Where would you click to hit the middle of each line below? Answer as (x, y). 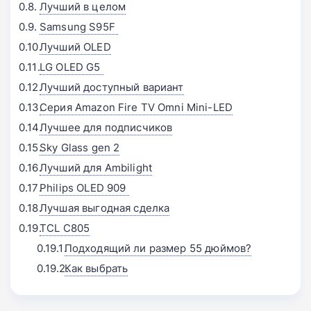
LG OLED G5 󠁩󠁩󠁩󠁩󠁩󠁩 (72, 67)
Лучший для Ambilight (96, 168)
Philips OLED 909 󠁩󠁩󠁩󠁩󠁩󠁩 (84, 188)
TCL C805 (65, 228)
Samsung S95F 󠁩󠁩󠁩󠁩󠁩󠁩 (79, 27)
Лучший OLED (75, 47)
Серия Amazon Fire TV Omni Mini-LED (136, 108)
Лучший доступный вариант (112, 87)
